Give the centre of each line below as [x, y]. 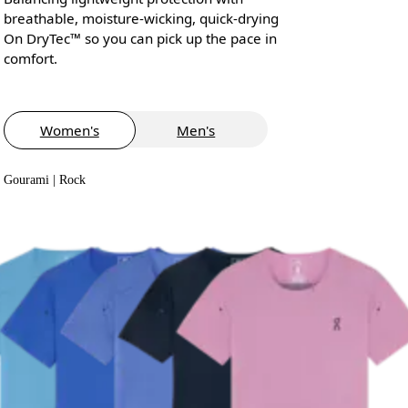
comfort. [30, 58]
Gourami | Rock [44, 179]
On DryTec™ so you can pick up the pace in [140, 38]
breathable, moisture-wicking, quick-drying [141, 18]
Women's [69, 130]
